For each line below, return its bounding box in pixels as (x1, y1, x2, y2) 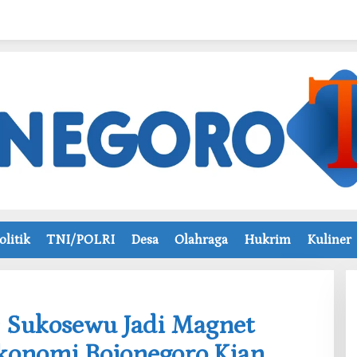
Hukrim (244, 231, 291, 248)
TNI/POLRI (46, 231, 115, 248)
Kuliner (307, 231, 351, 248)
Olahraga (175, 231, 228, 248)
